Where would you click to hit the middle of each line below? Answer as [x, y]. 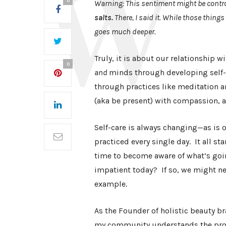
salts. [104, 17]
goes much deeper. [126, 31]
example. [111, 184]
